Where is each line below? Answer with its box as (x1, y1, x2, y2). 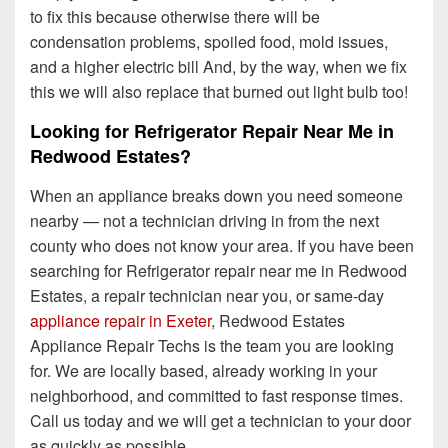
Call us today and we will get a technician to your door (30, 409, 411, 433)
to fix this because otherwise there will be (30, 4, 320, 28)
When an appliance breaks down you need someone (30, 184, 403, 208)
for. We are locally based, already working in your (30, 359, 377, 383)
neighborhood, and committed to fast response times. (30, 384, 403, 408)
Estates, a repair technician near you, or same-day (30, 284, 384, 308)
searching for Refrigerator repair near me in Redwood (30, 259, 407, 283)
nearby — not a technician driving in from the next (30, 209, 379, 233)
